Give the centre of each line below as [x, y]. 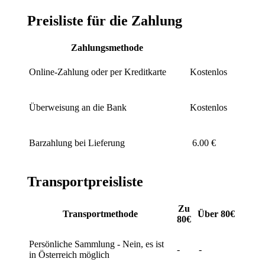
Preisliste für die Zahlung [104, 21]
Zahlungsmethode [107, 48]
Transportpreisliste [85, 182]
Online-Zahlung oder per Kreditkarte [97, 72]
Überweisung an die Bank [77, 108]
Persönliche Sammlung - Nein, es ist [96, 244]
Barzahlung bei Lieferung [77, 143]
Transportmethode [101, 214]
